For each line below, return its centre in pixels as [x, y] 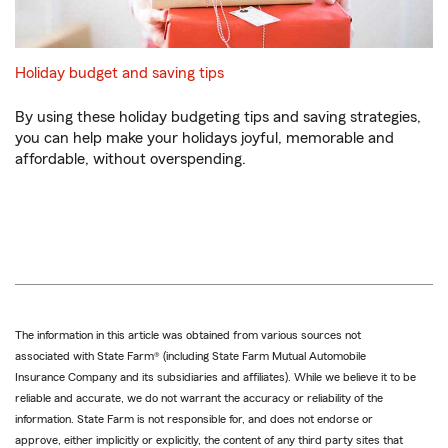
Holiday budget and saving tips [119, 73]
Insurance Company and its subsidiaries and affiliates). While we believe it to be [215, 377]
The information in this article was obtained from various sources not [188, 335]
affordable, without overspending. [130, 159]
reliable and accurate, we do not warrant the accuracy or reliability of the [199, 398]
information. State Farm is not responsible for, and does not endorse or [194, 419]
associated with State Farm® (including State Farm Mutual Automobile [190, 356]
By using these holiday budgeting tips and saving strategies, [218, 117]
